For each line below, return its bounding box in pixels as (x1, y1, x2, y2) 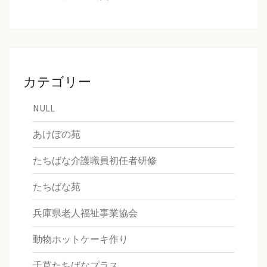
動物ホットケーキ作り (33, 233, 128, 246)
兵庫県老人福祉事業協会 (33, 207, 138, 219)
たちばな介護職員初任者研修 (33, 154, 157, 167)
